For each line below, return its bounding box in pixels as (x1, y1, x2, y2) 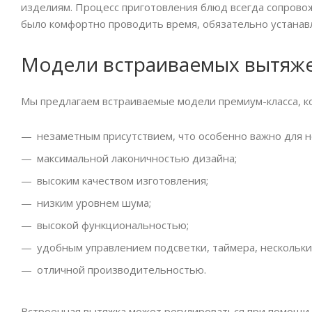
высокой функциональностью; (37, 218, 189, 233)
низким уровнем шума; (37, 196, 151, 210)
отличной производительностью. (37, 263, 206, 277)
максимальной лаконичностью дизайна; (37, 151, 237, 166)
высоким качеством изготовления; (37, 173, 208, 188)
